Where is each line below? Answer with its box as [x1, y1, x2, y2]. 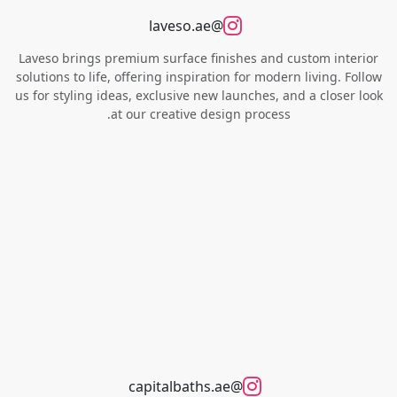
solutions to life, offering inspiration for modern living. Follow [15, 68, 382, 86]
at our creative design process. [110, 105, 291, 123]
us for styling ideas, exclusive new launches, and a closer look [14, 87, 383, 105]
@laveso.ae [210, 16, 223, 36]
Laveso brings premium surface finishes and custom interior [19, 50, 378, 67]
